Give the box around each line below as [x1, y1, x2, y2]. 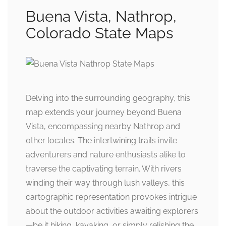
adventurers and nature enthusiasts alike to [26, 150, 186, 160]
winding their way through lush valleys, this [26, 178, 185, 188]
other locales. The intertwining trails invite [26, 136, 177, 146]
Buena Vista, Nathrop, [26, 8, 177, 26]
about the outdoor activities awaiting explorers [26, 206, 198, 216]
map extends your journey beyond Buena [26, 107, 182, 118]
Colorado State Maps [26, 24, 173, 42]
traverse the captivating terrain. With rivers [26, 164, 182, 174]
